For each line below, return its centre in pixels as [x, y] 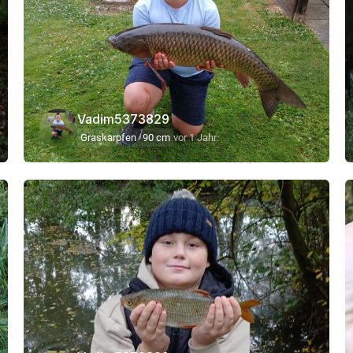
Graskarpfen [108, 137]
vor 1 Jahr [195, 137]
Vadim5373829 [123, 119]
